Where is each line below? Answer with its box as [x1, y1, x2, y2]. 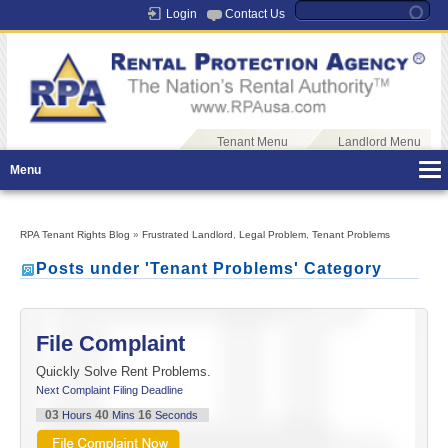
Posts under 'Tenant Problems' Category [36, 260, 382, 278]
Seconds [151, 409, 201, 422]
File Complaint [36, 331, 185, 357]
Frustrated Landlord [142, 229, 233, 241]
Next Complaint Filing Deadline [36, 384, 183, 397]
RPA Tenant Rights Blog [20, 229, 130, 241]
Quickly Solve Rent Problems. [36, 364, 211, 380]
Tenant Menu [216, 135, 288, 150]
